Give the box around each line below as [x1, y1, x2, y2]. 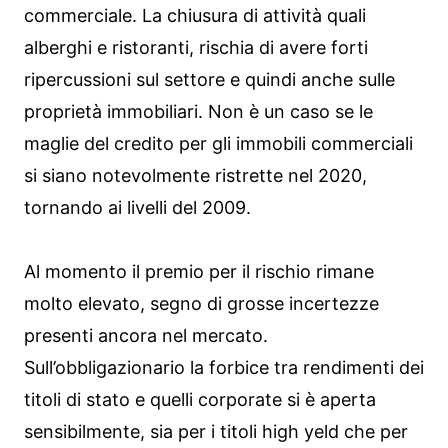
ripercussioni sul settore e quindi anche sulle [24, 69, 395, 91]
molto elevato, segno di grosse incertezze [24, 293, 379, 315]
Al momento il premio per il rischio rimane [24, 261, 374, 283]
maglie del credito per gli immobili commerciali [24, 133, 413, 155]
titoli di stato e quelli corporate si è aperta [24, 389, 376, 411]
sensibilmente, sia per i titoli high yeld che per [24, 421, 408, 443]
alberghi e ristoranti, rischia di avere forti [24, 37, 368, 59]
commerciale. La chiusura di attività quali [24, 5, 366, 27]
